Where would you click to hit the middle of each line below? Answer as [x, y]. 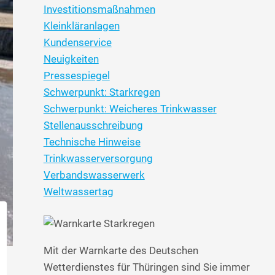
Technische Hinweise [92, 141]
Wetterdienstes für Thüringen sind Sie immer [146, 267]
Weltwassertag [78, 191]
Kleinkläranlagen [81, 25]
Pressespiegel [76, 75]
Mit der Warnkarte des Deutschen [121, 251]
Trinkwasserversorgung [98, 158]
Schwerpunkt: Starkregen [102, 92]
